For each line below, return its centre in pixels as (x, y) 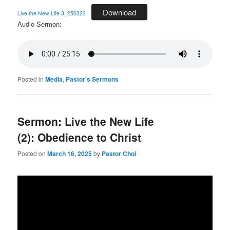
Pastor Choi (119, 153)
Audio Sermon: (40, 24)
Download (120, 12)
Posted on (33, 153)
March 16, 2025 (70, 153)
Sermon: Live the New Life (86, 121)
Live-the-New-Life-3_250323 (52, 13)
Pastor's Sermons (92, 79)
